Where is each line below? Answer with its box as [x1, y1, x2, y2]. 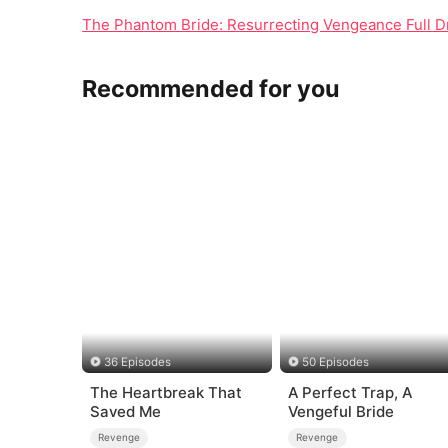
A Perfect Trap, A [287, 383, 412, 403]
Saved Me [89, 402, 161, 422]
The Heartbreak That [89, 383, 242, 403]
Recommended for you [82, 74, 341, 104]
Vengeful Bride [287, 402, 394, 422]
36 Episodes [103, 354, 171, 369]
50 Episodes [302, 354, 370, 369]
